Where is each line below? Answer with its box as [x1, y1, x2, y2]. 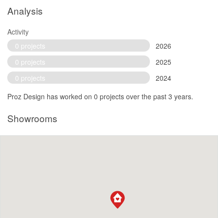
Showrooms [7, 111, 57, 125]
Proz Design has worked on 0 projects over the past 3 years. [7, 91, 193, 102]
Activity [7, 27, 29, 37]
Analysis [7, 4, 43, 18]
